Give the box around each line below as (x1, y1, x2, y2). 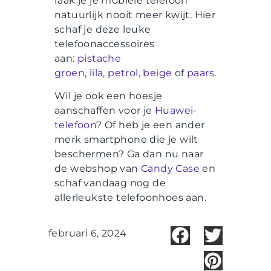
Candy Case (141, 163, 200, 175)
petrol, (108, 67, 141, 79)
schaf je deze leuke (54, 23, 151, 35)
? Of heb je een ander (96, 119, 205, 131)
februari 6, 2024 (48, 227, 127, 239)
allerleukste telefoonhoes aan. (54, 192, 206, 204)
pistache (77, 52, 122, 64)
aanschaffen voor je (54, 105, 155, 117)
